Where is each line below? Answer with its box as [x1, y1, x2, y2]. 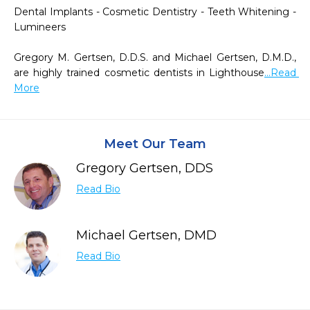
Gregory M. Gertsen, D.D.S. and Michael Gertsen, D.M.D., [14, 51, 296, 64]
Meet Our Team [104, 136, 206, 152]
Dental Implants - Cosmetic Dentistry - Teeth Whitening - [14, 6, 296, 18]
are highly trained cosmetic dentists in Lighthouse [14, 66, 264, 79]
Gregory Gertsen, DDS [76, 161, 213, 176]
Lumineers [14, 21, 66, 33]
